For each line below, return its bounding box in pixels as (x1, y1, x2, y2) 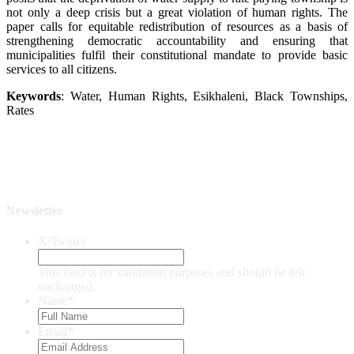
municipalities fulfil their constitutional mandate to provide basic (6, 47, 348, 62)
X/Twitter (38, 235, 86, 249)
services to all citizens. (6, 62, 117, 76)
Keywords (6, 88, 61, 103)
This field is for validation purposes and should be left (38, 265, 305, 280)
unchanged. (38, 280, 96, 294)
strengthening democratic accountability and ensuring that (6, 33, 348, 47)
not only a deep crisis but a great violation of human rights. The (6, 5, 348, 19)
